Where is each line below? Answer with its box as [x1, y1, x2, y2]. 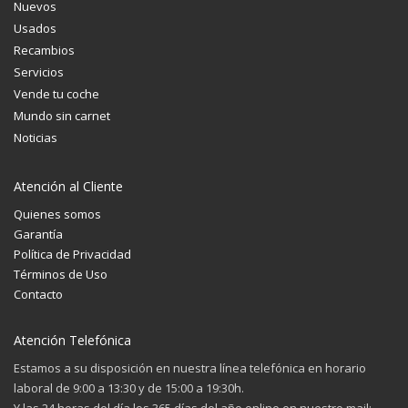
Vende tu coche [14, 86, 99, 103]
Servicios [14, 64, 64, 81]
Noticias [14, 129, 57, 147]
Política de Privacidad [14, 246, 131, 263]
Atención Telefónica [14, 331, 131, 350]
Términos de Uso [14, 266, 107, 283]
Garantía [14, 226, 63, 243]
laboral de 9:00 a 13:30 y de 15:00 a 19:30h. [14, 380, 244, 397]
